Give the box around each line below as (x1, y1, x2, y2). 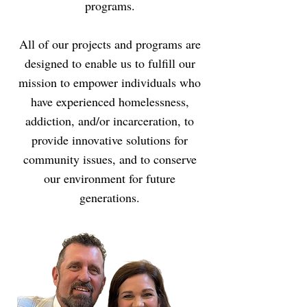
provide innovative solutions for (32, 132, 188, 148)
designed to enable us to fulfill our (24, 55, 195, 71)
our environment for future (44, 170, 175, 186)
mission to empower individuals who (19, 74, 201, 90)
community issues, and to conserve (23, 151, 197, 167)
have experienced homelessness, (30, 93, 189, 110)
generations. (79, 189, 140, 206)
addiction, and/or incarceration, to (25, 112, 194, 129)
